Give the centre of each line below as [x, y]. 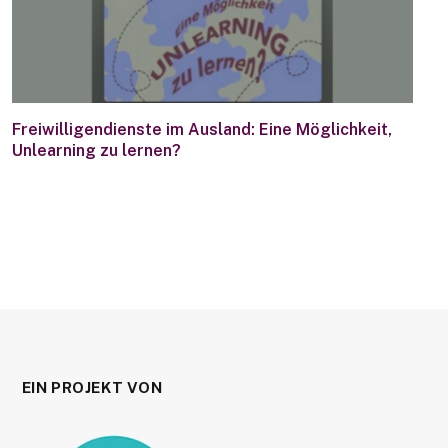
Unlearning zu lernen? [97, 151]
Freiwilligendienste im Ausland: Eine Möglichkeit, [202, 130]
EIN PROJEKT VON [92, 388]
